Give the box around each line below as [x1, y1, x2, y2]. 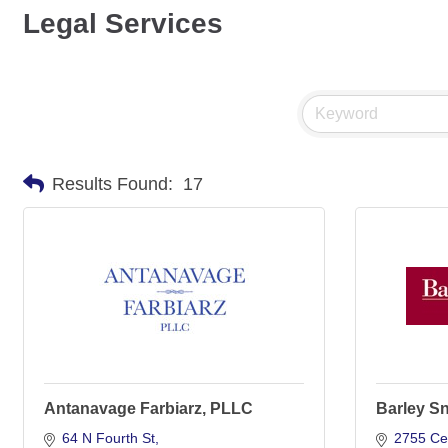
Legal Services [23, 8, 223, 39]
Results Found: [52, 173, 173, 194]
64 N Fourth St [61, 430, 155, 446]
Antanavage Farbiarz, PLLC [44, 400, 253, 417]
